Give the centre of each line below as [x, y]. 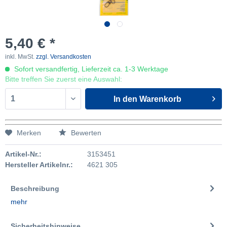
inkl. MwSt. [21, 57]
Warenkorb [161, 99]
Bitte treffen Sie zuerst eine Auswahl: [64, 79]
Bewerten [85, 133]
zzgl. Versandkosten [64, 57]
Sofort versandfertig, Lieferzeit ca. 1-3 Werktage [90, 69]
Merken [29, 133]
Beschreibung [35, 188]
